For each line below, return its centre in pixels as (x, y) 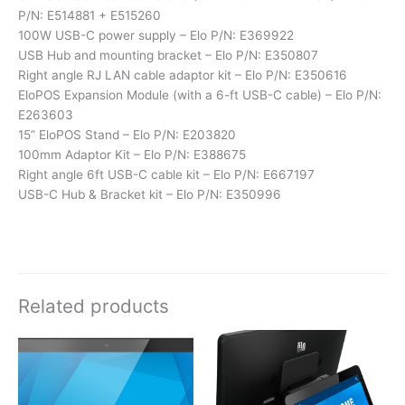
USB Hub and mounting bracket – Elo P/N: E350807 (168, 55)
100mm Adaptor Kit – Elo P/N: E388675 (132, 154)
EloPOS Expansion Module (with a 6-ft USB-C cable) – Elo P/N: (200, 94)
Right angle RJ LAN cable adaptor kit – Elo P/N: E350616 (183, 75)
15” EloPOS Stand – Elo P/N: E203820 (127, 134)
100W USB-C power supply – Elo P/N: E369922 (156, 35)
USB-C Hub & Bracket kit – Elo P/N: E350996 (150, 194)
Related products (94, 306)
